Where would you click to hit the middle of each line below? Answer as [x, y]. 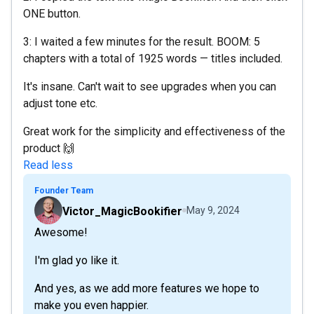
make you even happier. [91, 305]
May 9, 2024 [213, 210]
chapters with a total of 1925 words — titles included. [153, 58]
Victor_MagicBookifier [122, 211]
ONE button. [52, 13]
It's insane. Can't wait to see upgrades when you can [150, 86]
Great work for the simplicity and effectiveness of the [154, 131]
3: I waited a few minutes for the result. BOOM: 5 [142, 41]
